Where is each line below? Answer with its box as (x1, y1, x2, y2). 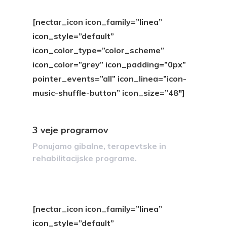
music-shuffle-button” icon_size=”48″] (32, 88, 185, 98)
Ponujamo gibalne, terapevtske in (32, 141, 166, 151)
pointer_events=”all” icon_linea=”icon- (32, 73, 186, 84)
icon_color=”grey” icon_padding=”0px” (32, 59, 186, 69)
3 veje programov (32, 124, 108, 136)
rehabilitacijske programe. (32, 153, 137, 163)
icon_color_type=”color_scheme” (32, 45, 164, 55)
